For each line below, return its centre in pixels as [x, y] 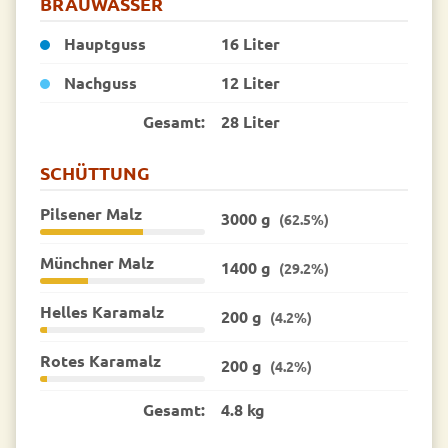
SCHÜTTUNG [95, 173]
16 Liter [250, 44]
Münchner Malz [97, 262]
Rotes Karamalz [100, 360]
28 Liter [250, 122]
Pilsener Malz [91, 213]
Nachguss [98, 83]
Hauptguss [103, 44]
